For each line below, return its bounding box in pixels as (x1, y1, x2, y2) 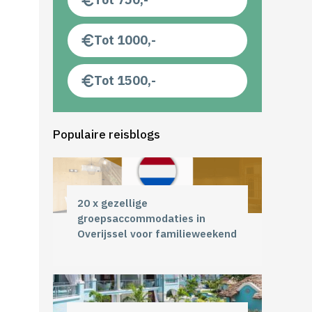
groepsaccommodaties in (77, 211, 205, 225)
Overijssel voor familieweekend (77, 226, 237, 240)
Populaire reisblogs (53, 126, 160, 142)
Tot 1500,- (94, 72, 156, 88)
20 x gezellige (77, 196, 148, 210)
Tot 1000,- (94, 31, 156, 48)
